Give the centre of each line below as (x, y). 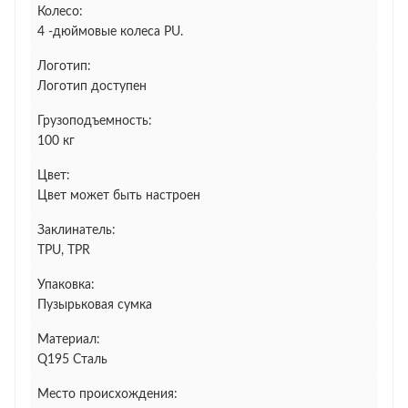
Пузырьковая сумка (95, 305)
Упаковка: (66, 285)
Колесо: (60, 12)
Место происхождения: (107, 394)
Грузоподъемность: (95, 121)
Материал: (69, 340)
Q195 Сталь (72, 360)
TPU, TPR (64, 250)
